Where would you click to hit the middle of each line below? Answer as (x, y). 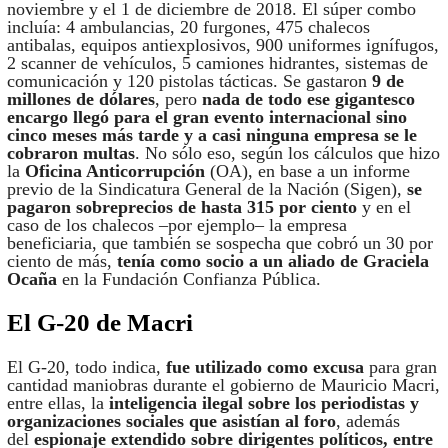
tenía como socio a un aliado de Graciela (272, 261)
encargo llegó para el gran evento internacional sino (206, 117)
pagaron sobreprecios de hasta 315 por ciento (181, 207)
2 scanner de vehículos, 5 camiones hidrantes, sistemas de (217, 63)
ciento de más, (61, 261)
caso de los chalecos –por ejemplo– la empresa (176, 225)
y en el (383, 207)
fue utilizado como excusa (264, 366)
